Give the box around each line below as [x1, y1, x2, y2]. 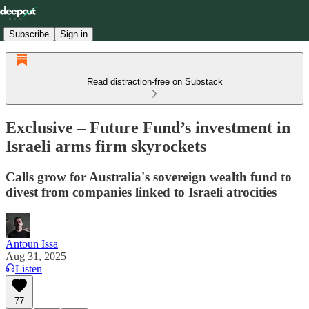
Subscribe [9, 28, 49, 39]
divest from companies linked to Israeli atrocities [6, 184, 277, 199]
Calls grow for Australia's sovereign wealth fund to [6, 169, 292, 184]
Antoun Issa [6, 237, 58, 250]
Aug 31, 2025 [6, 250, 66, 262]
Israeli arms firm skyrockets [6, 137, 206, 155]
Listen [15, 262, 42, 275]
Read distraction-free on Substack [86, 77, 223, 87]
